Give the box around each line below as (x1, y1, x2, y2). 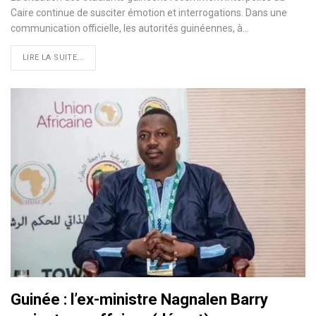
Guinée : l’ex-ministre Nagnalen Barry (11, 290, 268, 308)
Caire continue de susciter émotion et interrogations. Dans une (11, 7, 287, 19)
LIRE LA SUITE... (23, 53, 85, 63)
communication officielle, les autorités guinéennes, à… (11, 23, 249, 35)
